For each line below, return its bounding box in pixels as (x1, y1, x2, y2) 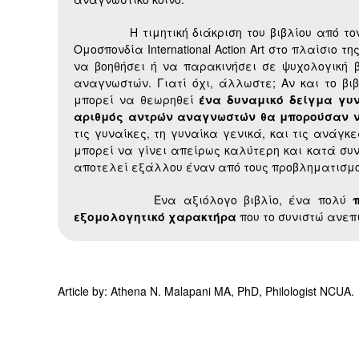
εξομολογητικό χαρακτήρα (74, 208, 236, 225)
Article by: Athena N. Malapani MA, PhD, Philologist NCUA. (58, 283, 354, 300)
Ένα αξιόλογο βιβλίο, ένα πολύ (74, 192, 353, 208)
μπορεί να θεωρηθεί (74, 91, 200, 108)
